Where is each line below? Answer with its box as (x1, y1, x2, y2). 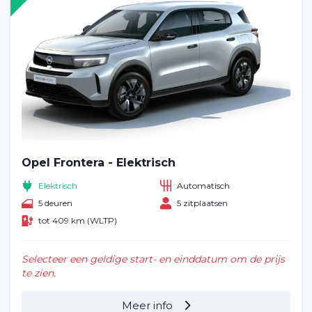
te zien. (22, 266, 56, 279)
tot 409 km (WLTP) (38, 215, 117, 226)
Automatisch (177, 180, 230, 191)
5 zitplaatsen (177, 198, 228, 209)
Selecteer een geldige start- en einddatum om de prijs (22, 252, 285, 265)
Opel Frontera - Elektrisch (22, 156, 175, 170)
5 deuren (38, 198, 72, 209)
